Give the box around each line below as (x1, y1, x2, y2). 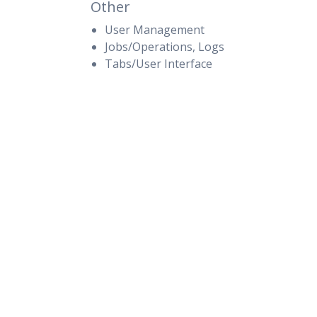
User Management (105, 22, 204, 38)
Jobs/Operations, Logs (105, 39, 224, 54)
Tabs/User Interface (105, 56, 212, 71)
